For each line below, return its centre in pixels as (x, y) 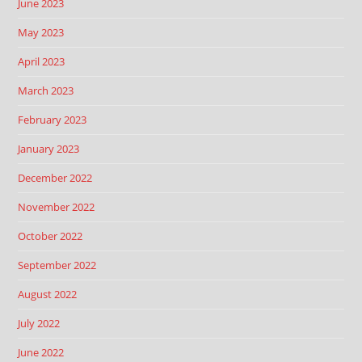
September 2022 (57, 265)
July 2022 (39, 323)
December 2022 (55, 178)
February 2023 (53, 120)
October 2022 (51, 236)
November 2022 (57, 207)
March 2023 (46, 90)
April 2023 (42, 61)
